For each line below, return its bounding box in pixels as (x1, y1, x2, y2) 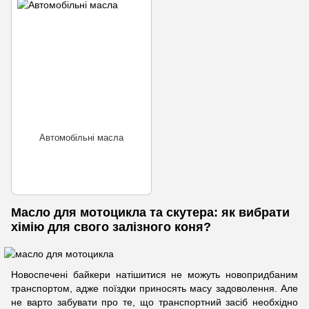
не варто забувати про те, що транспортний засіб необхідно (11, 296, 298, 308)
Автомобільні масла (39, 132, 123, 143)
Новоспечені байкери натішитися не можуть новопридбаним (11, 268, 298, 280)
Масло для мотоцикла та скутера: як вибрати (11, 205, 290, 219)
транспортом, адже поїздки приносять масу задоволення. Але (11, 282, 298, 294)
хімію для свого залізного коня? (11, 219, 211, 234)
